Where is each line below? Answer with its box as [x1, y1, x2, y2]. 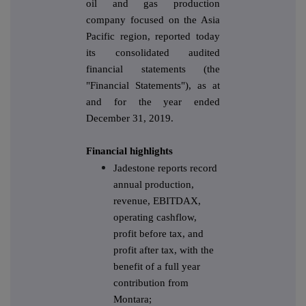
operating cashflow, [113, 212, 197, 223]
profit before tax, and [113, 228, 204, 240]
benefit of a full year [113, 261, 200, 273]
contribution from [113, 277, 189, 289]
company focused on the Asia [86, 14, 220, 26]
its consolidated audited [86, 47, 220, 59]
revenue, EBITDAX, [113, 195, 201, 207]
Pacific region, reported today [86, 31, 220, 42]
